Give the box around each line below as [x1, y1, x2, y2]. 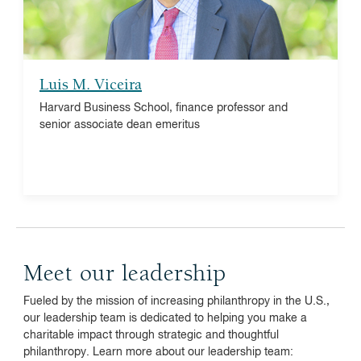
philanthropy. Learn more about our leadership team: [23, 346, 293, 358]
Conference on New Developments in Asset [79, 16, 302, 27]
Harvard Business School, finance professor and [39, 102, 288, 114]
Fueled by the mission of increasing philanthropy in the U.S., [23, 296, 330, 307]
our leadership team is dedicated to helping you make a [23, 313, 307, 324]
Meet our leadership [23, 263, 226, 287]
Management [231, 33, 302, 44]
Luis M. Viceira [39, 77, 142, 93]
